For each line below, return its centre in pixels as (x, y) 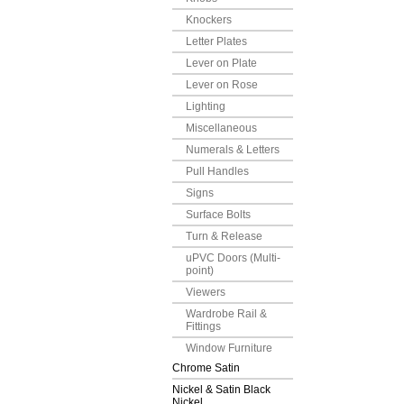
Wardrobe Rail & (226, 314)
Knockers (209, 20)
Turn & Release (224, 236)
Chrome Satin (206, 368)
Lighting (206, 106)
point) (200, 271)
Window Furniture (229, 348)
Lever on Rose (222, 85)
